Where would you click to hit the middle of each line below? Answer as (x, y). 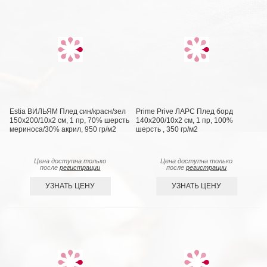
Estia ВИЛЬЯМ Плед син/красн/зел (68, 112)
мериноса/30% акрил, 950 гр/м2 (63, 130)
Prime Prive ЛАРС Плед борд (185, 112)
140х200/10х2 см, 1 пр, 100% (185, 121)
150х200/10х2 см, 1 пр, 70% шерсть (70, 121)
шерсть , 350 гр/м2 (167, 130)
